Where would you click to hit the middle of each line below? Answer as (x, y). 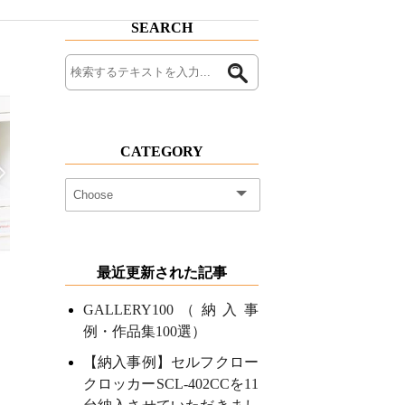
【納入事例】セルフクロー (170, 362)
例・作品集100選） (144, 331)
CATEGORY (161, 151)
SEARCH (161, 28)
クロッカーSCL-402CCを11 (170, 384)
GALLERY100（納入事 (170, 310)
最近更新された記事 (161, 273)
